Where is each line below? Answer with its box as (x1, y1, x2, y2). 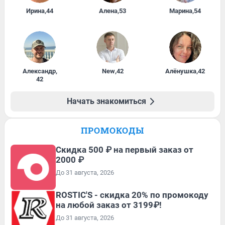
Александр (22, 67, 56, 75)
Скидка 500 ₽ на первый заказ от (56, 144, 193, 155)
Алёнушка (165, 67, 197, 75)
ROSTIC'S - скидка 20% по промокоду (56, 189, 208, 200)
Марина (169, 7, 193, 15)
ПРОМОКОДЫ (81, 124, 144, 136)
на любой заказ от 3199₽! (56, 199, 162, 210)
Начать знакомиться (67, 96, 146, 106)
